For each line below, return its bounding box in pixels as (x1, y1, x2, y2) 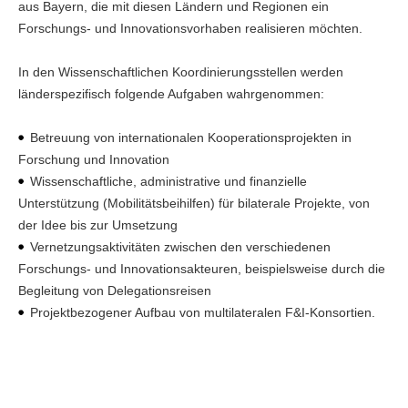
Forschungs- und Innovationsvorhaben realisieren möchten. (18, 21, 362, 36)
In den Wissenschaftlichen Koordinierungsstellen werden (18, 65, 343, 79)
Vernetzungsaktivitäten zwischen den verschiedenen (30, 240, 331, 254)
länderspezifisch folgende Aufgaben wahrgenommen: (18, 87, 324, 101)
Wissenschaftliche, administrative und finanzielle (30, 174, 307, 189)
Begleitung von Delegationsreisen (18, 283, 211, 298)
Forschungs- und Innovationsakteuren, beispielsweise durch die (18, 261, 385, 276)
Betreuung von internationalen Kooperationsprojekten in (30, 130, 352, 145)
